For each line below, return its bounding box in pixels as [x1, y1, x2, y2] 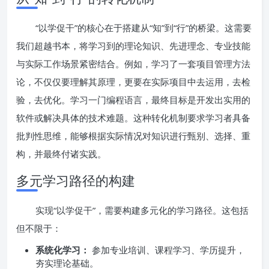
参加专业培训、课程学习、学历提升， [89, 244, 245, 256]
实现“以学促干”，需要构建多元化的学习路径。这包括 [35, 204, 249, 216]
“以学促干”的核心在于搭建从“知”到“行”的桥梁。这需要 [35, 22, 252, 34]
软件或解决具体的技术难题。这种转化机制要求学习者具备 [16, 112, 250, 124]
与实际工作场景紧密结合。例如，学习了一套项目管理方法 [16, 58, 250, 70]
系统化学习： [35, 244, 89, 256]
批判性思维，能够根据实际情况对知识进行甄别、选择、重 [16, 130, 250, 142]
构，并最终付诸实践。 [16, 148, 106, 160]
